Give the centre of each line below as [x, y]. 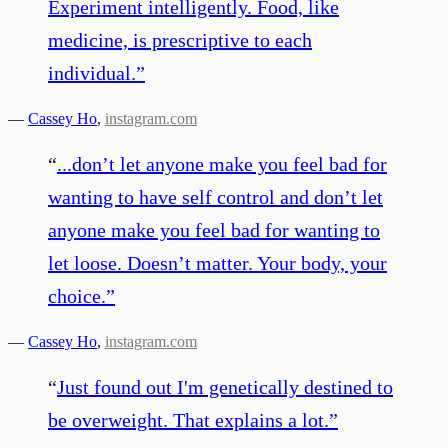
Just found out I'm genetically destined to [225, 386]
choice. [77, 295]
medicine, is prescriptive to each [180, 39]
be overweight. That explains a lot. [188, 419]
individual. [92, 72]
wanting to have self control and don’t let [215, 196]
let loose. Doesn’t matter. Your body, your [217, 262]
